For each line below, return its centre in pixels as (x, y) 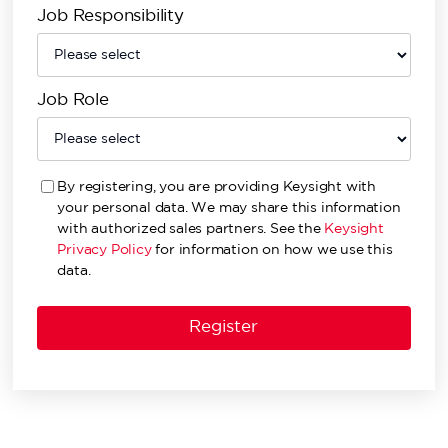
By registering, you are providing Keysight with (217, 187)
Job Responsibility (110, 16)
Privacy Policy (104, 250)
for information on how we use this (272, 250)
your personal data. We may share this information (229, 208)
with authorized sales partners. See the (191, 229)
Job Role (73, 100)
